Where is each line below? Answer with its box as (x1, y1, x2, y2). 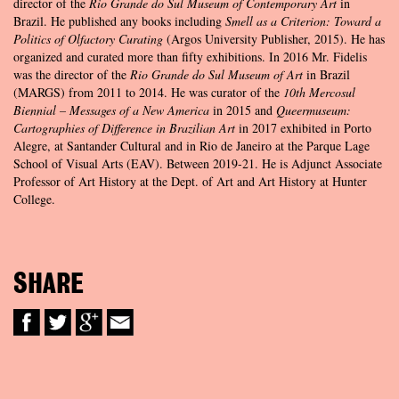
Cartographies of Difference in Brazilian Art (13, 118, 235, 136)
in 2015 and (213, 101, 276, 118)
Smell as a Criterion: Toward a (225, 12, 381, 29)
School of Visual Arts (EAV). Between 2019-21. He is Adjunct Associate (13, 154, 382, 172)
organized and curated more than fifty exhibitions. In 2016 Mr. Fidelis (13, 47, 367, 65)
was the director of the (13, 65, 130, 83)
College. (13, 190, 55, 208)
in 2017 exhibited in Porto (235, 118, 371, 136)
